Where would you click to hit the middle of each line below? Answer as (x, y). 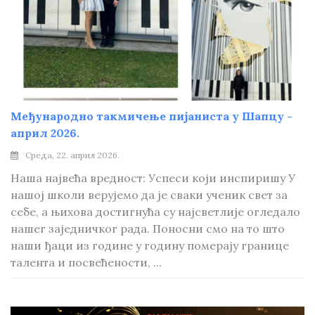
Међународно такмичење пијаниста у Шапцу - (152, 116)
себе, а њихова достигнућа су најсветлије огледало (155, 212)
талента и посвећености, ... (86, 262)
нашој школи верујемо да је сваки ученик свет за (149, 195)
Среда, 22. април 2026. (72, 155)
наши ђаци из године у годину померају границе (150, 245)
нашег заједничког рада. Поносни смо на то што (148, 229)
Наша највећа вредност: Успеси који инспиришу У (153, 178)
